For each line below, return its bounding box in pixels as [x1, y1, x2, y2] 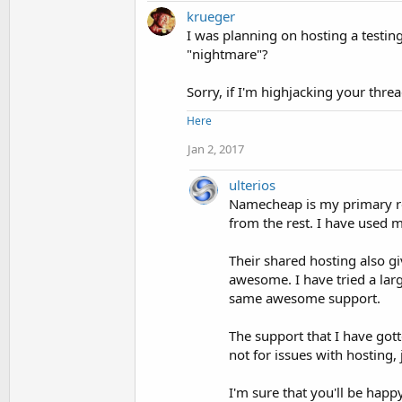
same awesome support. [229, 289, 380, 307]
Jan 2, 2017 [188, 141, 244, 157]
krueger [187, 7, 235, 25]
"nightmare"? [187, 45, 268, 63]
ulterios [229, 176, 275, 194]
